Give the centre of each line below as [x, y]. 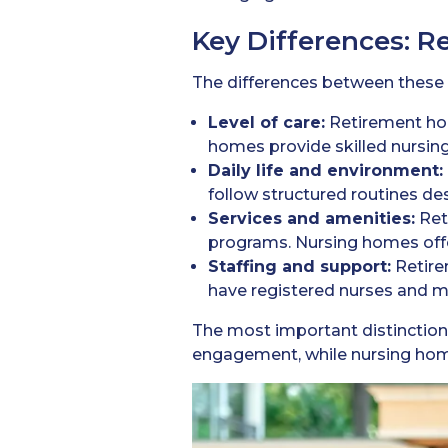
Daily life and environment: [325, 171]
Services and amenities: [311, 219]
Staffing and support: [299, 267]
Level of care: [266, 123]
